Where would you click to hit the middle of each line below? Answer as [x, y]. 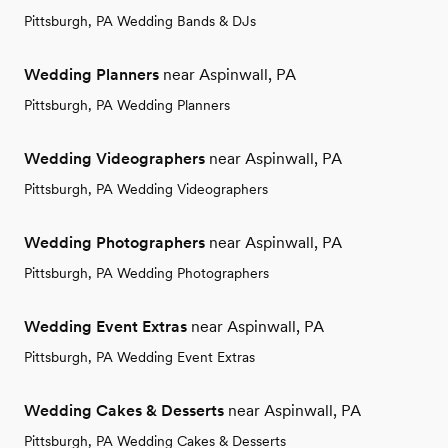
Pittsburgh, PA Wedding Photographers [146, 273]
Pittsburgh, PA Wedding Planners [127, 105]
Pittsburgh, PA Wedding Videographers [146, 189]
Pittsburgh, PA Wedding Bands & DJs [140, 21]
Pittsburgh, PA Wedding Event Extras [139, 357]
